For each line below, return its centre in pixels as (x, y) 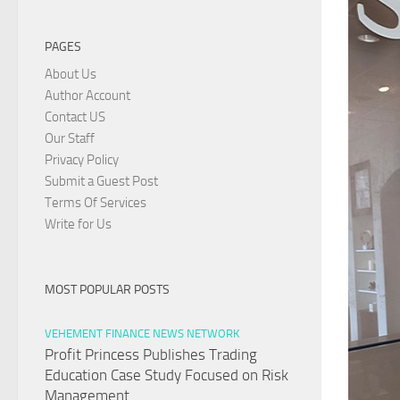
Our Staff (70, 139)
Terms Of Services (96, 203)
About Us (71, 75)
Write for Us (78, 225)
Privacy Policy (82, 160)
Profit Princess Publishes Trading (151, 355)
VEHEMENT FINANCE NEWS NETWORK (142, 334)
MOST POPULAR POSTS (107, 290)
